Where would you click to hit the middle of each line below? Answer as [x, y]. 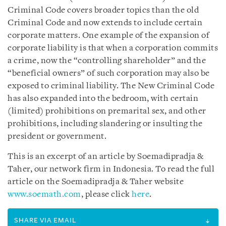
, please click [106, 194]
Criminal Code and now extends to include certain [105, 23]
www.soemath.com [44, 194]
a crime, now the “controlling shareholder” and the [107, 61]
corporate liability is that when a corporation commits [113, 48]
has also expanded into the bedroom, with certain [103, 99]
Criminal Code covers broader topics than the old [103, 10]
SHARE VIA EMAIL [45, 220]
